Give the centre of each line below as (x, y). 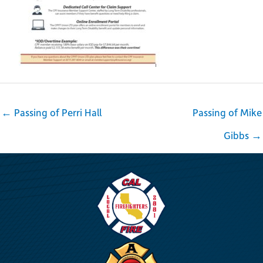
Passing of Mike (227, 112)
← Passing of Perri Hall (51, 112)
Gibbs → (243, 135)
